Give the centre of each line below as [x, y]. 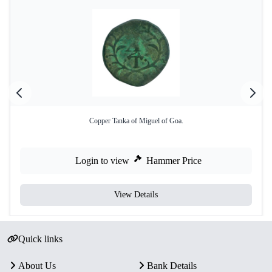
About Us [37, 266]
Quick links [40, 239]
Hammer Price [174, 161]
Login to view [102, 161]
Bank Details [172, 266]
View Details [136, 195]
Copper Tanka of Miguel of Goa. [136, 121]
